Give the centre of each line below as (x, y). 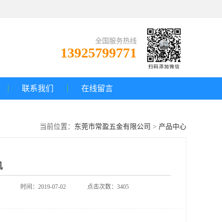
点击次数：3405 (108, 187)
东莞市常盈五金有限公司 (112, 127)
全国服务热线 (116, 41)
